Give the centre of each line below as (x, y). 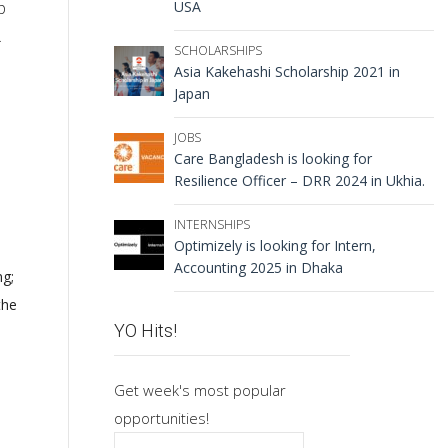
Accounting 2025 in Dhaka (258, 267)
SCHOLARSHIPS (217, 50)
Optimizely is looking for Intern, (274, 245)
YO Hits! (145, 330)
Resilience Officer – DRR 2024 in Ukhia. (299, 180)
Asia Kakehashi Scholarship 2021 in (286, 71)
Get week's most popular (199, 390)
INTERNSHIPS (211, 224)
